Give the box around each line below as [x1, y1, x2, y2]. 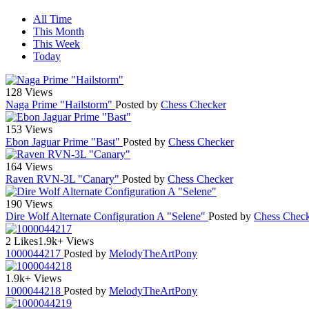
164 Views [6, 160, 52, 172]
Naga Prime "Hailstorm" [6, 98, 115, 110]
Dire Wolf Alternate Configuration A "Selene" [6, 210, 208, 222]
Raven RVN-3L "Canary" [6, 172, 122, 185]
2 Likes [6, 235, 38, 247]
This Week [33, 37, 80, 50]
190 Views [6, 197, 52, 210]
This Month [33, 25, 84, 37]
